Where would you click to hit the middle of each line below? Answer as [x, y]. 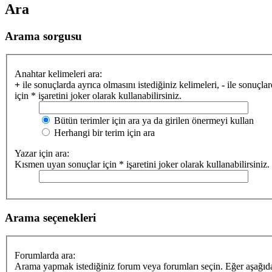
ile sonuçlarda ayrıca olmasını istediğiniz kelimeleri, [121, 85]
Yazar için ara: [42, 153]
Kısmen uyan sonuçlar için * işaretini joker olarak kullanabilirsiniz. [142, 164]
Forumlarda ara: [45, 256]
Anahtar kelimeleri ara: [58, 74]
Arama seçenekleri [50, 217]
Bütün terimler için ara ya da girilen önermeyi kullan [153, 121]
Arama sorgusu [43, 36]
